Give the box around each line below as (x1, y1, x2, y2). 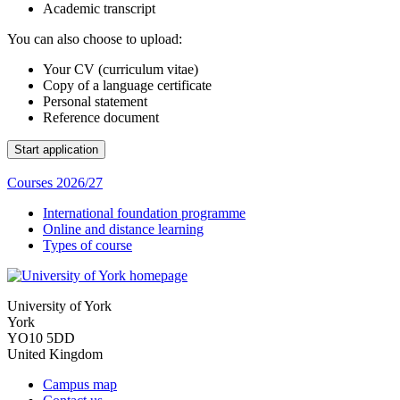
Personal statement (43, 93, 147, 109)
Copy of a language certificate (43, 77, 212, 93)
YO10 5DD (7, 329, 75, 346)
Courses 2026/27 (7, 174, 103, 190)
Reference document (43, 109, 159, 125)
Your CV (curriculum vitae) (43, 61, 198, 77)
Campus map (43, 376, 117, 392)
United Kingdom (7, 346, 103, 362)
